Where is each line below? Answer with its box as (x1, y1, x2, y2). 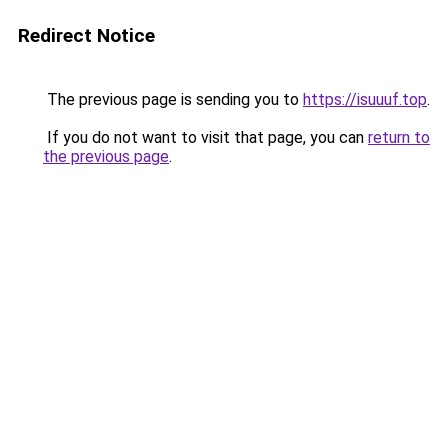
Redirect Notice (18, 24, 155, 47)
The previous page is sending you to (43, 90, 303, 109)
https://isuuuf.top (303, 90, 427, 109)
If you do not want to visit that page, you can (43, 128, 368, 147)
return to (368, 128, 430, 147)
